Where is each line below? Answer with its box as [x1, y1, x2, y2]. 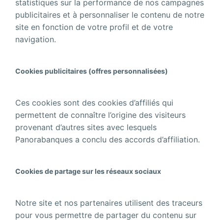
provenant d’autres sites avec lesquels [15, 122, 157, 132]
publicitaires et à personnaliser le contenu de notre [15, 9, 205, 20]
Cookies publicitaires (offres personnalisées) [15, 67, 170, 76]
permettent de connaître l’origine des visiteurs [15, 110, 186, 120]
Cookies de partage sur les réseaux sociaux [15, 167, 162, 176]
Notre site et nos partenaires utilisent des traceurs [15, 197, 203, 208]
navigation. [15, 34, 56, 44]
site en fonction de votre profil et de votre [15, 22, 173, 32]
